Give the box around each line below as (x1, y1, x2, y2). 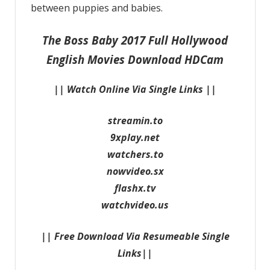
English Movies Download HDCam (46, 51, 224, 67)
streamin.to (107, 113, 163, 127)
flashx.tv (115, 181, 155, 195)
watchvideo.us (101, 198, 169, 212)
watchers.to (107, 147, 163, 161)
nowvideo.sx (106, 164, 164, 178)
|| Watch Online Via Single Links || (54, 82, 216, 96)
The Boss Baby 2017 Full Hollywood (42, 32, 228, 48)
